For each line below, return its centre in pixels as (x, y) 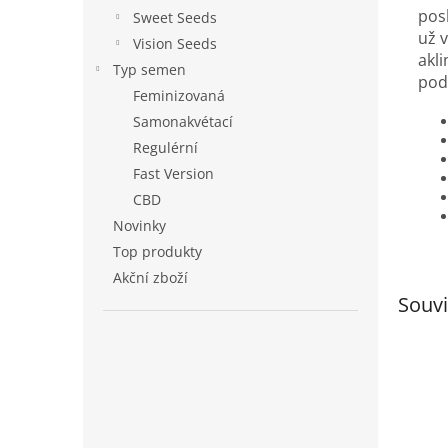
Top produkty (157, 251)
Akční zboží (150, 277)
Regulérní (165, 147)
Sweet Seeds (175, 17)
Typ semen (149, 69)
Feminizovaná (179, 95)
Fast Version (173, 173)
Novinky (139, 225)
